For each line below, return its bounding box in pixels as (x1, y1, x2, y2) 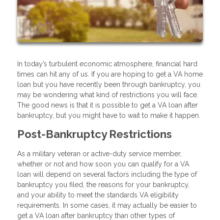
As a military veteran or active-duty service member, (17, 150, 182, 158)
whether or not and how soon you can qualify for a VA (17, 160, 189, 168)
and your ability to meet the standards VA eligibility (17, 191, 179, 199)
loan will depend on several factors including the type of (17, 170, 197, 179)
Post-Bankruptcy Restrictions (17, 127, 172, 140)
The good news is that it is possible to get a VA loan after (17, 101, 198, 109)
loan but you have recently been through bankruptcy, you (17, 80, 200, 88)
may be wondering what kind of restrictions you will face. (17, 90, 198, 99)
